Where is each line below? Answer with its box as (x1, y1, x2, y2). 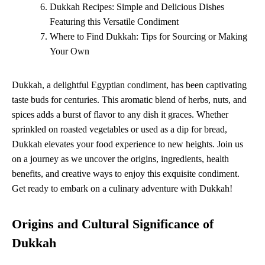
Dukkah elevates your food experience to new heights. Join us (12, 139, 243, 150)
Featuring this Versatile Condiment (50, 17, 179, 27)
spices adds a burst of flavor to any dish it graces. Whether (12, 109, 228, 120)
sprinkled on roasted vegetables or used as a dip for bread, (12, 124, 227, 135)
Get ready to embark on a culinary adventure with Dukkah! (12, 183, 232, 194)
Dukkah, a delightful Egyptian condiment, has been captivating (12, 80, 247, 91)
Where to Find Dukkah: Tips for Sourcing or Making (50, 31, 247, 42)
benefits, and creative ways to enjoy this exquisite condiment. (12, 169, 240, 179)
